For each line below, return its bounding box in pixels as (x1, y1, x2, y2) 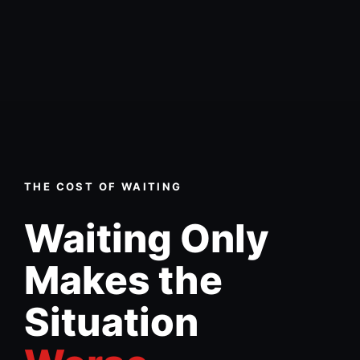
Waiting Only (24, 215, 269, 263)
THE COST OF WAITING (24, 180, 182, 194)
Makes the (24, 256, 223, 305)
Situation (24, 298, 198, 346)
